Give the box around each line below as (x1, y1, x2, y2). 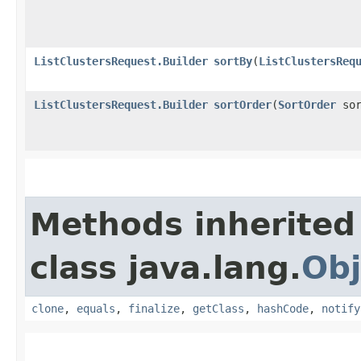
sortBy (214, 54, 252, 68)
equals (77, 301, 115, 315)
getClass (193, 301, 244, 315)
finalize (128, 301, 180, 315)
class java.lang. (30, 249, 301, 286)
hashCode (257, 301, 309, 315)
